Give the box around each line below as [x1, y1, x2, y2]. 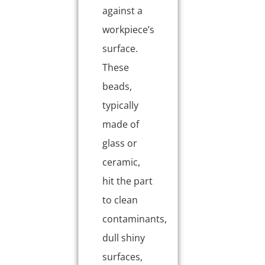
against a [102, 4, 143, 17]
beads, [102, 79, 132, 93]
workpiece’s [102, 22, 155, 36]
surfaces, [102, 250, 143, 263]
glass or [102, 136, 138, 150]
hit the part [102, 174, 153, 188]
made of [102, 117, 140, 131]
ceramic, [102, 155, 141, 169]
